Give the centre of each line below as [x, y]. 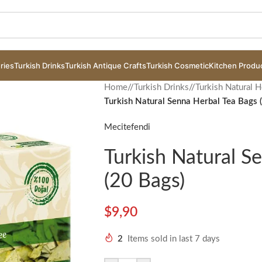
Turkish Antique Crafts [105, 65]
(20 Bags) [144, 181]
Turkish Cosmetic [177, 65]
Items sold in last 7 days [173, 239]
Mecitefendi [127, 127]
